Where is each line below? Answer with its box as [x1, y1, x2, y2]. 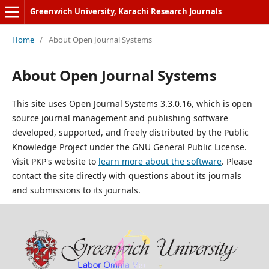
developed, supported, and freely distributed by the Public [11, 126, 249, 138]
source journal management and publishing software [11, 112, 228, 124]
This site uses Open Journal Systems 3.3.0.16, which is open [11, 97, 252, 109]
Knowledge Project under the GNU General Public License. [11, 141, 247, 153]
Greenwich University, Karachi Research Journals [29, 6, 222, 17]
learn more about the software [98, 155, 222, 167]
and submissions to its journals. [11, 184, 141, 196]
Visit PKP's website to [11, 155, 98, 167]
